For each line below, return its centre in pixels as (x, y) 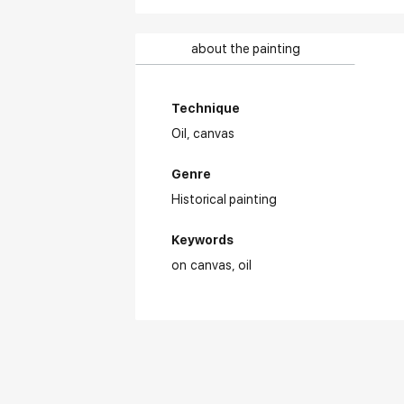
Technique (206, 108)
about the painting (245, 49)
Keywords (203, 240)
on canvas (202, 265)
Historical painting (225, 199)
